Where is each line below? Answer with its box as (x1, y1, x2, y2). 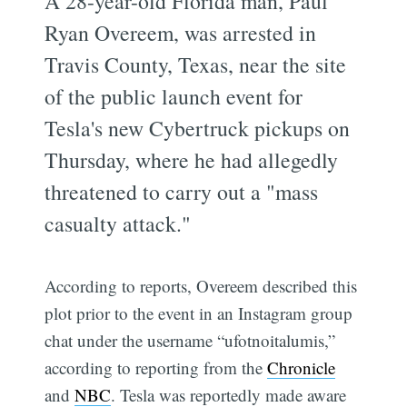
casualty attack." (45, 208, 192, 238)
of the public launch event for (45, 81, 303, 111)
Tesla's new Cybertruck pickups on (45, 113, 351, 143)
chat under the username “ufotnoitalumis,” (45, 328, 336, 352)
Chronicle (267, 355, 336, 379)
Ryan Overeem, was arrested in (45, 17, 317, 47)
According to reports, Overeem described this (45, 273, 358, 297)
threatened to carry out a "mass (45, 176, 319, 206)
